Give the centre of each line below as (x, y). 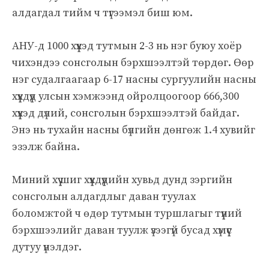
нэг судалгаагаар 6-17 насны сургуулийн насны (134, 79)
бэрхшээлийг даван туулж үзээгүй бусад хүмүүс (122, 230)
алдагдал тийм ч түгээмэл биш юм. (102, 13)
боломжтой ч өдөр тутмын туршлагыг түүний (127, 213)
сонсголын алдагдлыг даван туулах (104, 196)
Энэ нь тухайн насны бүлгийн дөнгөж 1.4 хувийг (134, 130)
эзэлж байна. (46, 147)
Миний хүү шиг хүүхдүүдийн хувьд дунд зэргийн (122, 180)
